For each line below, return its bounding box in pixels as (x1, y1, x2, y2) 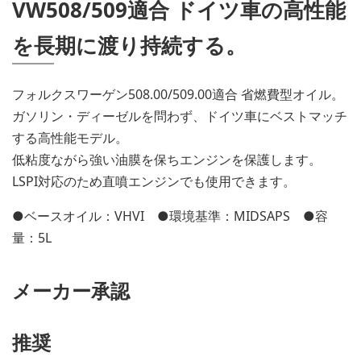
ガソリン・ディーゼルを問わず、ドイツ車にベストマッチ (12, 107, 347, 125)
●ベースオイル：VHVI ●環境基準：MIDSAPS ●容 (12, 207, 328, 225)
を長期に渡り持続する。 (12, 31, 247, 60)
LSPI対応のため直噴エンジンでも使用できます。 (12, 172, 296, 190)
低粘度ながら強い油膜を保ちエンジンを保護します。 (12, 151, 322, 168)
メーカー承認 (12, 277, 130, 304)
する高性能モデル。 (12, 129, 128, 147)
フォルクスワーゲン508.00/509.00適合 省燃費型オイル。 (12, 85, 344, 103)
